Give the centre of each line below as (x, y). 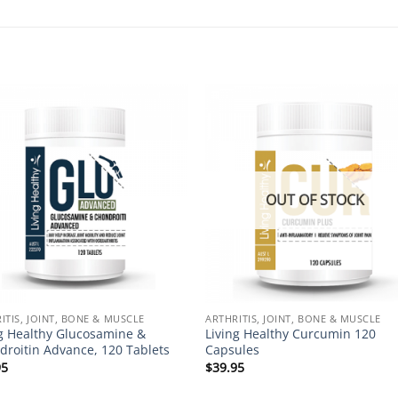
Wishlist (155, 146)
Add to (156, 133)
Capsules (233, 350)
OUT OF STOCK (315, 200)
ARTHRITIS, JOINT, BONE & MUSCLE (294, 318)
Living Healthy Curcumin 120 (291, 334)
